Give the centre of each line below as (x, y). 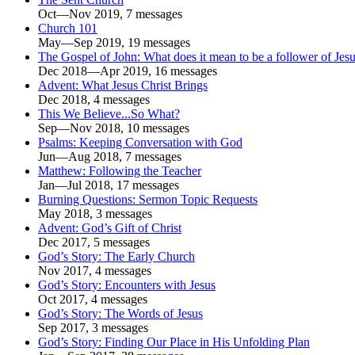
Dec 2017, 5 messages (94, 242)
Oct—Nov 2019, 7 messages (110, 14)
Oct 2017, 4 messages (93, 300)
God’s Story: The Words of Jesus (120, 314)
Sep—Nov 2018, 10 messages (114, 128)
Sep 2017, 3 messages (93, 328)
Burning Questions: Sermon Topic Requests (148, 200)
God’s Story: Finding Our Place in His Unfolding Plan (174, 342)
